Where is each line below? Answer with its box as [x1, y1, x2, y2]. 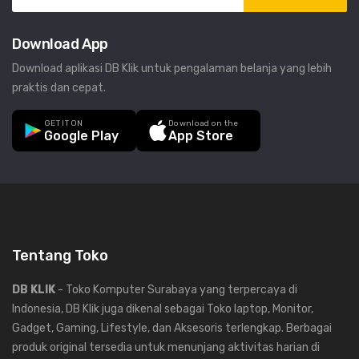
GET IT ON [44, 118, 83, 128]
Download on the [168, 118, 239, 128]
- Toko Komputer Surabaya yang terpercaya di [55, 283, 297, 297]
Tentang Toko [12, 247, 108, 265]
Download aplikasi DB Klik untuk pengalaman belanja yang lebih [12, 62, 332, 76]
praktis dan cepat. [12, 81, 106, 95]
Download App [12, 35, 108, 54]
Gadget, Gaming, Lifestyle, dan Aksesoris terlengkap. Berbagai [12, 321, 332, 336]
